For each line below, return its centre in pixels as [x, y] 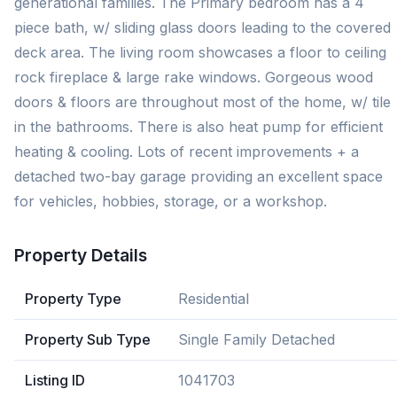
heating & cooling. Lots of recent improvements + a [187, 152]
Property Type [73, 299]
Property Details [81, 255]
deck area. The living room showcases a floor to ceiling [200, 52]
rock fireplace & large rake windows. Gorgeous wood [194, 77]
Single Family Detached [257, 339]
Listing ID [55, 380]
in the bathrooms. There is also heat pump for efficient [198, 127]
